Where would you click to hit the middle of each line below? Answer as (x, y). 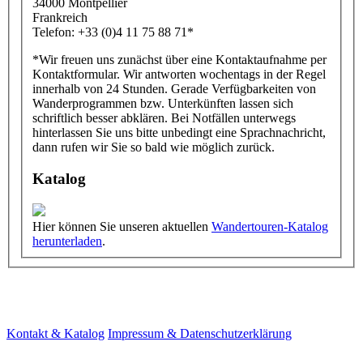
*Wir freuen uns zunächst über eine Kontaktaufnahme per (179, 60)
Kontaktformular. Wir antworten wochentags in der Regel (179, 75)
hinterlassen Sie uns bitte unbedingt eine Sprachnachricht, (179, 133)
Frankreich (60, 18)
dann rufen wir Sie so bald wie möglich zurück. (154, 147)
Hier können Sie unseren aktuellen (122, 226)
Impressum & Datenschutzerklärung (200, 333)
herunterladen (67, 241)
